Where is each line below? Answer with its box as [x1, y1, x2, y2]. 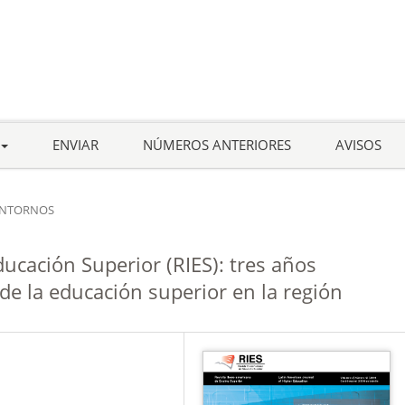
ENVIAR [52, 135, 99, 154]
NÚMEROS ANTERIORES [142, 135, 291, 154]
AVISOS [334, 135, 381, 154]
